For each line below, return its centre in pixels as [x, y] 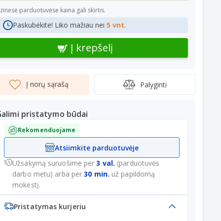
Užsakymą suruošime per [55, 163]
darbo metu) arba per [48, 174]
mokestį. [26, 185]
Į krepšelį [92, 48]
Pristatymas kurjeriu [50, 206]
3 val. [106, 163]
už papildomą [132, 174]
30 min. [97, 174]
